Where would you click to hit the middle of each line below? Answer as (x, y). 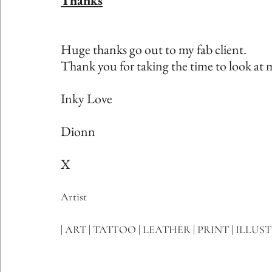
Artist (74, 196)
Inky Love (87, 98)
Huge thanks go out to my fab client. (154, 49)
